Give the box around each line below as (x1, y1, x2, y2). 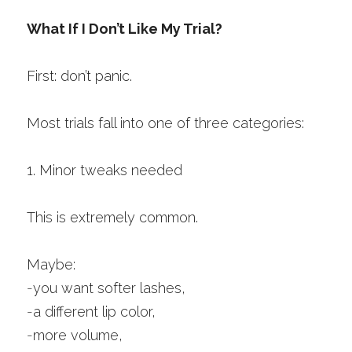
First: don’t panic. (27, 68, 132, 84)
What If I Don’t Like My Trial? (27, 20, 222, 37)
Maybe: (27, 256, 75, 273)
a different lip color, (33, 303, 156, 320)
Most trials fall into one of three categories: (27, 115, 304, 131)
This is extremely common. (27, 209, 198, 225)
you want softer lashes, (33, 280, 185, 296)
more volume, (33, 327, 123, 343)
